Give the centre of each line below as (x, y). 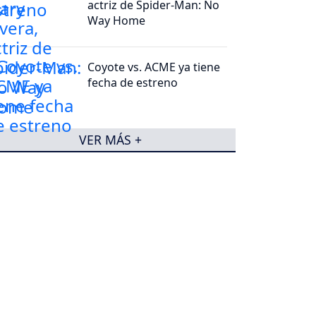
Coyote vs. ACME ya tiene (154, 67)
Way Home (117, 21)
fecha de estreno (133, 83)
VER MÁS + (110, 140)
